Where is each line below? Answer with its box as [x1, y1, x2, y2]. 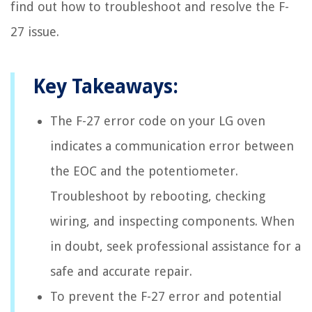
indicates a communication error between [50, 139, 294, 154]
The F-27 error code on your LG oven [50, 114, 265, 129]
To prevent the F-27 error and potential [50, 289, 281, 304]
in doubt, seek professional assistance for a [50, 239, 301, 254]
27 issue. [10, 24, 59, 40]
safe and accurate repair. [50, 264, 192, 279]
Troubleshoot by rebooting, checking [50, 189, 265, 204]
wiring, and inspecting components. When [50, 214, 295, 229]
